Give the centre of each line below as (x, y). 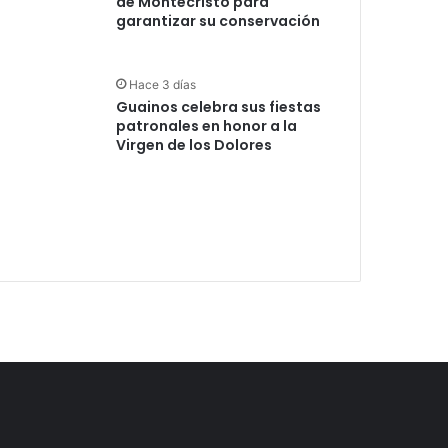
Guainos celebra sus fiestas (219, 106)
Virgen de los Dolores (194, 144)
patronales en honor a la (207, 125)
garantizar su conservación (218, 20)
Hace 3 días (163, 84)
